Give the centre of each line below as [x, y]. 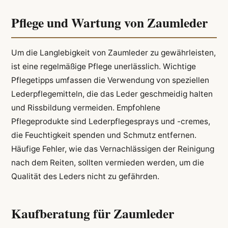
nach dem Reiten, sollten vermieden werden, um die [107, 163]
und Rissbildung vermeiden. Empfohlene [85, 108]
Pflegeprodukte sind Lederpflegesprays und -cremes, [110, 122]
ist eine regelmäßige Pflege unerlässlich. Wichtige [103, 67]
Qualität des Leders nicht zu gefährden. [85, 177]
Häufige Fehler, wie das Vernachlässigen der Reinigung [112, 149]
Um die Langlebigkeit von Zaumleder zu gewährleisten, [113, 53]
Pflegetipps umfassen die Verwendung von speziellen [110, 80]
